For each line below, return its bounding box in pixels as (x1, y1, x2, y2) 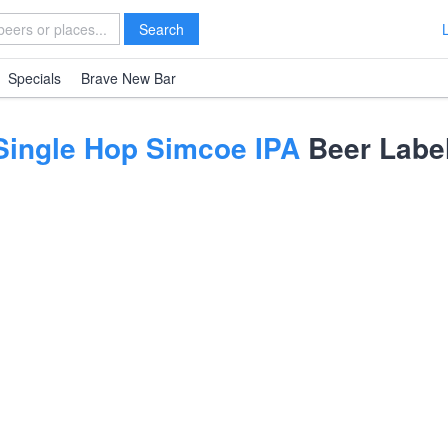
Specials (8, 68, 61, 88)
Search (139, 19, 184, 39)
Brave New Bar (81, 68, 176, 88)
